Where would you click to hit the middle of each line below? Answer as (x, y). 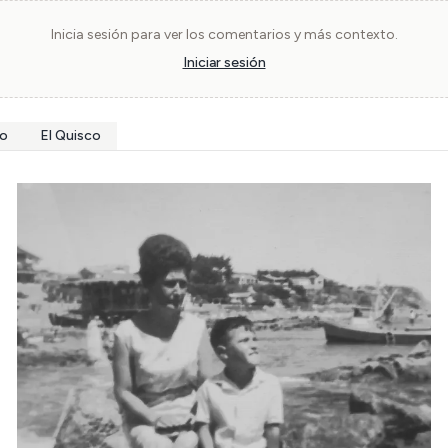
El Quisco (70, 135)
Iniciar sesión (224, 62)
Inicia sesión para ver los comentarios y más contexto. (224, 34)
